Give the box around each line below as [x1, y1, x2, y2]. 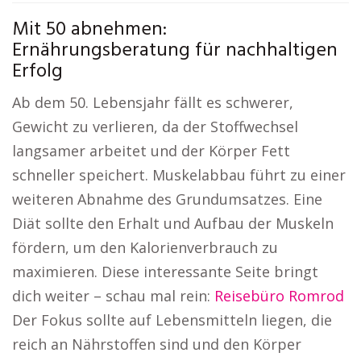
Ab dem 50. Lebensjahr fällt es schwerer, [12, 93, 293, 112]
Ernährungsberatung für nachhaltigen [12, 35, 338, 66]
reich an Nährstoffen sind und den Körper [12, 334, 301, 354]
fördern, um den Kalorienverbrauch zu [12, 238, 278, 257]
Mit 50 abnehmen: [12, 15, 167, 45]
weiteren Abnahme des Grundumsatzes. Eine [12, 189, 322, 209]
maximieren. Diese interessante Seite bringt [12, 262, 318, 281]
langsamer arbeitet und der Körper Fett [12, 141, 290, 160]
